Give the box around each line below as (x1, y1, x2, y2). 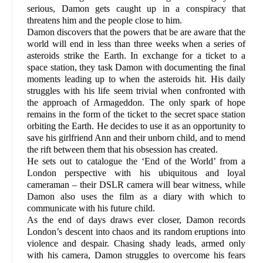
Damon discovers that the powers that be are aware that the (27, 27, 246, 38)
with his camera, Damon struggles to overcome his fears (27, 250, 246, 261)
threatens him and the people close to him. (27, 15, 182, 26)
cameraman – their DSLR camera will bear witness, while (27, 180, 246, 190)
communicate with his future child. (27, 203, 155, 214)
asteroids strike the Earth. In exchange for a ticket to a (27, 50, 246, 61)
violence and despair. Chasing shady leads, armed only (27, 238, 246, 249)
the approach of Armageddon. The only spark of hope (27, 97, 246, 108)
